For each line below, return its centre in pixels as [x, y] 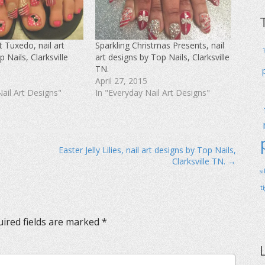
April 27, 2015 [121, 81]
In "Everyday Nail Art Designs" [152, 93]
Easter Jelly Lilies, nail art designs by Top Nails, [147, 150]
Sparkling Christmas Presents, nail [159, 46]
